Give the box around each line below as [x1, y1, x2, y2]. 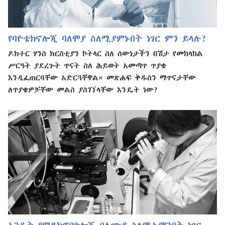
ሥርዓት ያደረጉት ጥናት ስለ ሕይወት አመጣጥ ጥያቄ [8, 61, 166, 70]
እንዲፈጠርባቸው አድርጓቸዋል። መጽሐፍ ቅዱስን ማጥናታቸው [8, 73, 196, 82]
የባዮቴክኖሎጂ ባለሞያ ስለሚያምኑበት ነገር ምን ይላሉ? [8, 34, 207, 44]
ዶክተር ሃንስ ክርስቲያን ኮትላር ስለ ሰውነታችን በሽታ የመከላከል [8, 49, 203, 58]
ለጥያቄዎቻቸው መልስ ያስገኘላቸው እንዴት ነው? [8, 85, 158, 94]
